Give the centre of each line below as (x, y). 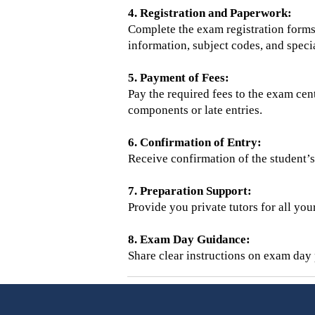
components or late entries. (195, 110)
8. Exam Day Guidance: (189, 239)
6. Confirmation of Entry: (195, 142)
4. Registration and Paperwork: (210, 13)
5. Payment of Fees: (179, 78)
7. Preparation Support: (190, 191)
